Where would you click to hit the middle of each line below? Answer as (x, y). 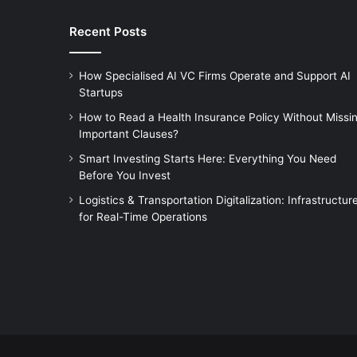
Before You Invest (125, 175)
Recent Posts (108, 31)
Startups (101, 92)
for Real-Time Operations (143, 216)
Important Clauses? (129, 133)
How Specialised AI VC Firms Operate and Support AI (215, 75)
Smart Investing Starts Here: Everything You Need (208, 158)
